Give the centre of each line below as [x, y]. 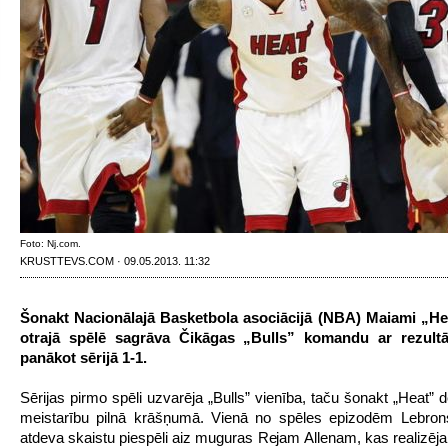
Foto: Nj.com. [50, 243]
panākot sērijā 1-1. [83, 357]
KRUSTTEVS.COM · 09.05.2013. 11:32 [115, 261]
